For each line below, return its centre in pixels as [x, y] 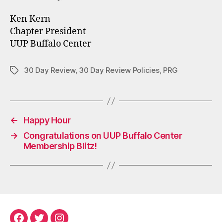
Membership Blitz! [60, 146]
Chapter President [48, 31]
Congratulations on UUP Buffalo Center [103, 136]
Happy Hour [47, 120]
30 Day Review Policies [119, 70]
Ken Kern [30, 19]
